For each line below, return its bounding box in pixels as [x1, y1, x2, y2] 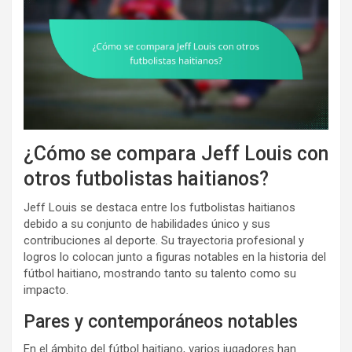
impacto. [24, 283, 68, 298]
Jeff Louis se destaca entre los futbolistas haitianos [24, 200, 295, 215]
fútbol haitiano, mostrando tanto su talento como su [24, 266, 296, 281]
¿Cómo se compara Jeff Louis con [24, 142, 328, 166]
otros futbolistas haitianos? [24, 167, 269, 191]
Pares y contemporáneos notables [24, 311, 298, 333]
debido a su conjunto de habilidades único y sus [24, 217, 270, 232]
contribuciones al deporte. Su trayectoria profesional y [24, 233, 304, 248]
